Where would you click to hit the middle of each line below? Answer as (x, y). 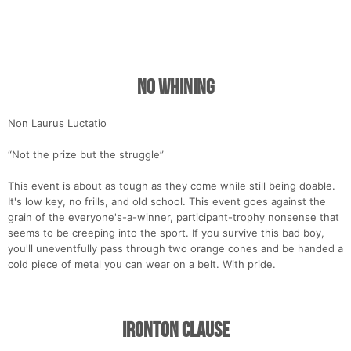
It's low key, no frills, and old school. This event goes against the (167, 202)
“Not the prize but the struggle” (86, 155)
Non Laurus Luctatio (57, 123)
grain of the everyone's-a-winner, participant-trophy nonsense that (174, 217)
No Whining (175, 88)
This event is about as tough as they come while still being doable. (172, 186)
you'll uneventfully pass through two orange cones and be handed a (175, 249)
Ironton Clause (175, 331)
